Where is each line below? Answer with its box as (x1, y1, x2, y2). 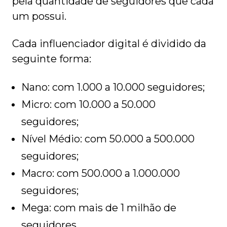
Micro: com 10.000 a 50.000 (21, 98, 156, 111)
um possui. (12, 10, 66, 23)
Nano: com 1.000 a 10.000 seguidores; (21, 81, 205, 94)
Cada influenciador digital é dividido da (12, 37, 206, 50)
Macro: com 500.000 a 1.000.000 (21, 167, 180, 180)
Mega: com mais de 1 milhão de (21, 202, 176, 214)
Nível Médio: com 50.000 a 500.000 (21, 133, 195, 145)
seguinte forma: (12, 53, 91, 65)
